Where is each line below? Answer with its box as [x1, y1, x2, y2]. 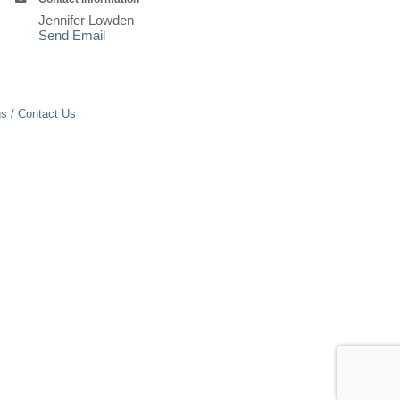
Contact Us [17, 107, 76, 121]
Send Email [38, 28, 106, 44]
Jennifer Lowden [38, 12, 135, 29]
